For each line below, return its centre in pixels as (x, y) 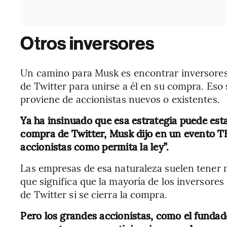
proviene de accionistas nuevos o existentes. (120, 99)
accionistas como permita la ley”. (95, 146)
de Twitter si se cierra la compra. (94, 194)
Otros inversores (87, 44)
